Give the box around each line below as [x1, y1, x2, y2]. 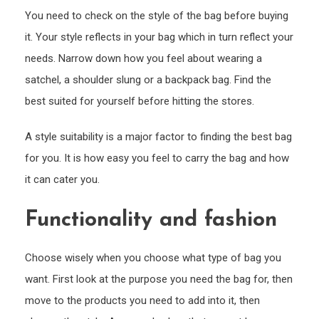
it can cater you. [25, 173, 100, 187]
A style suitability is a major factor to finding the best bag [25, 130, 292, 144]
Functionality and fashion [25, 209, 277, 232]
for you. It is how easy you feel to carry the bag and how [25, 152, 289, 165]
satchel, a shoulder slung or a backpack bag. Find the [25, 73, 271, 87]
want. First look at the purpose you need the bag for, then [25, 273, 293, 286]
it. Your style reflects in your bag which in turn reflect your [25, 31, 293, 44]
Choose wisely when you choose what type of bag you [25, 251, 281, 265]
